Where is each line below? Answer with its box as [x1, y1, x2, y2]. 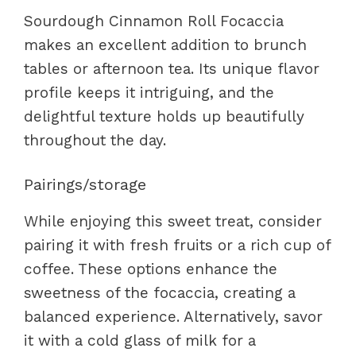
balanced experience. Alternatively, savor [24, 308, 323, 326]
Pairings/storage [24, 175, 146, 194]
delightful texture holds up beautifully [24, 106, 304, 126]
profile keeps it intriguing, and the [24, 83, 274, 102]
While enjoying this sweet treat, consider [24, 212, 322, 230]
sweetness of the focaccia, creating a [24, 284, 296, 302]
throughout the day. [24, 130, 166, 149]
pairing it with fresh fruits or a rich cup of [24, 236, 331, 254]
